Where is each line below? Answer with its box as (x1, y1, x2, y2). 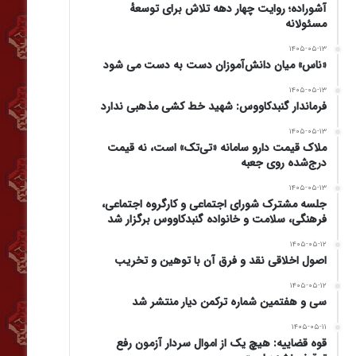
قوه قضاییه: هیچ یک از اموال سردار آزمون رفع (116, 335, 327, 352)
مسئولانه (285, 15, 327, 33)
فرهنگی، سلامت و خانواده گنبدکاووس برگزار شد (107, 211, 327, 228)
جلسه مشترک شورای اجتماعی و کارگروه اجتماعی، (102, 195, 327, 213)
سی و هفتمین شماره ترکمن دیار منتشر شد (132, 293, 327, 311)
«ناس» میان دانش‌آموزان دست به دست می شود (103, 56, 327, 74)
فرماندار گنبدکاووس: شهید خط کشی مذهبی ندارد (101, 98, 327, 115)
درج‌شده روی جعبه (241, 154, 327, 172)
